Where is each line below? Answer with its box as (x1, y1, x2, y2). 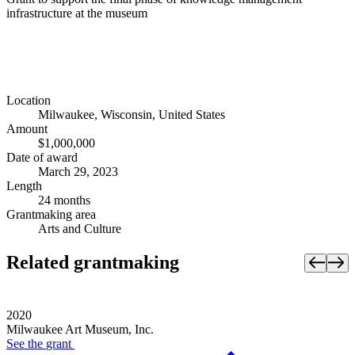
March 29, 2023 (38, 165, 118, 179)
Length (6, 179, 42, 193)
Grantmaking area (6, 208, 96, 222)
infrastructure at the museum (6, 6, 147, 20)
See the (6, 337, 46, 351)
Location (6, 94, 51, 108)
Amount (6, 122, 48, 136)
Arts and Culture (38, 222, 121, 236)
